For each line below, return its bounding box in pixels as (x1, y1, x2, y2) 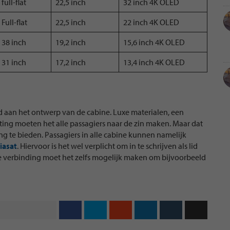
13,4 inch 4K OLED (123, 56, 185, 67)
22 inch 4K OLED (123, 16, 179, 27)
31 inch (2, 56, 26, 67)
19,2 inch (55, 36, 86, 47)
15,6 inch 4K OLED (123, 36, 185, 47)
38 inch (2, 36, 26, 47)
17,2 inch (55, 56, 86, 67)
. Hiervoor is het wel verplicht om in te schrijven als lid (17, 140, 198, 151)
